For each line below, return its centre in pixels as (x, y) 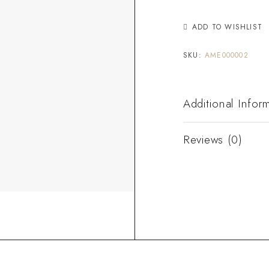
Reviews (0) (213, 139)
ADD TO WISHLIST (227, 27)
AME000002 (227, 55)
